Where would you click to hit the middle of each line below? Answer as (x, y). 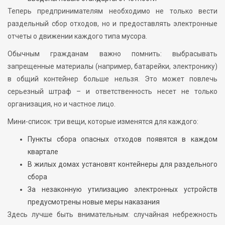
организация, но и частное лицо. (62, 104)
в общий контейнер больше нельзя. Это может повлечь (113, 79)
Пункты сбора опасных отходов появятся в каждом (123, 139)
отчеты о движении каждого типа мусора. (77, 36)
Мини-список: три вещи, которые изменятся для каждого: (103, 121)
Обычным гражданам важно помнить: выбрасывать (113, 53)
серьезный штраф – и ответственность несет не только (113, 91)
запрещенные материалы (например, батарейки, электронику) (113, 66)
